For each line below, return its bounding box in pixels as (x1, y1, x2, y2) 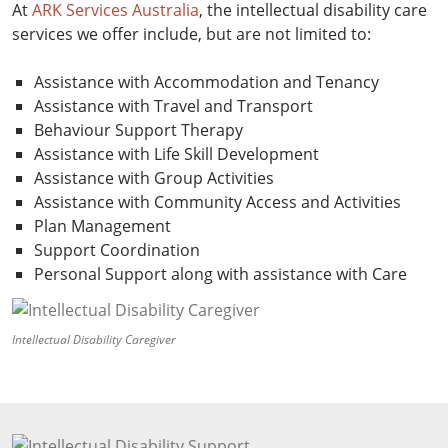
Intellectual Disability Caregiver (12, 330, 176, 348)
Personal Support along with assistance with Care (34, 262, 407, 285)
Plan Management (34, 214, 171, 237)
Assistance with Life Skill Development (34, 142, 319, 165)
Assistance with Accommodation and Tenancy (34, 70, 379, 93)
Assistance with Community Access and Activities (34, 190, 401, 213)
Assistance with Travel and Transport (34, 94, 313, 117)
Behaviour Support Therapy (34, 118, 243, 141)
